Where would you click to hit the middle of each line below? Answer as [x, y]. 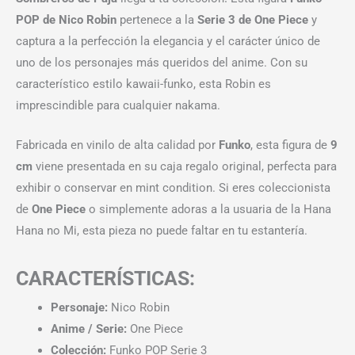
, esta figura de [290, 145]
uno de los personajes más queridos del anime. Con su [162, 63]
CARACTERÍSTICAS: [105, 278]
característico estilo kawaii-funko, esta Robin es [143, 84]
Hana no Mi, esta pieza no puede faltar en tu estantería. [162, 231]
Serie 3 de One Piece [253, 20]
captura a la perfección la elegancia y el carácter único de [168, 42]
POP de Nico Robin [66, 20]
